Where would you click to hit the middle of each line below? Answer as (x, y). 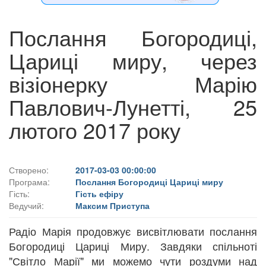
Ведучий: (26, 205)
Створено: (29, 170)
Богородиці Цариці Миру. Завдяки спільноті (133, 246)
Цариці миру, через (133, 60)
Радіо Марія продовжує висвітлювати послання (133, 231)
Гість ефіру (99, 193)
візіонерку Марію (133, 83)
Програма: (29, 181)
